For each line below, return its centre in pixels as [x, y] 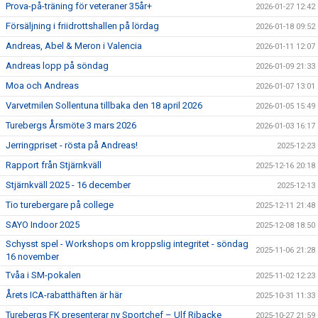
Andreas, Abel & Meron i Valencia [74, 46]
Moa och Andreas [42, 86]
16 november [32, 257]
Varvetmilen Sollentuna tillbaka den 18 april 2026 [104, 105]
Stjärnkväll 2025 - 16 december [68, 185]
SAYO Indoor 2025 [43, 225]
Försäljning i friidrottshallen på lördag [82, 26]
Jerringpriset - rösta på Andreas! [72, 145]
